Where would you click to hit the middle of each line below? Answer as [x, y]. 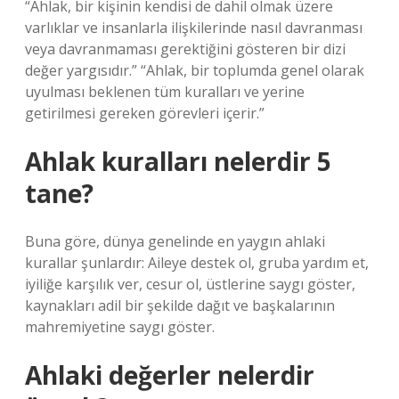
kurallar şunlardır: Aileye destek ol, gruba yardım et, [197, 263]
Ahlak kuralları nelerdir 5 [178, 161]
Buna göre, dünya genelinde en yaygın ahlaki [175, 241]
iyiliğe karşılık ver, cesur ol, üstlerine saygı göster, [190, 284]
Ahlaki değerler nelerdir [170, 375]
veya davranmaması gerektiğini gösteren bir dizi [185, 49]
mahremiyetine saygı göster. [120, 327]
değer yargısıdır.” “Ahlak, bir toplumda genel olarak [195, 70]
